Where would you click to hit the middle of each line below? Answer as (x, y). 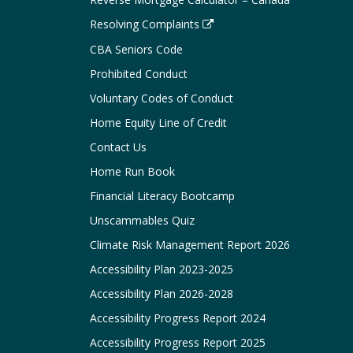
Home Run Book (132, 171)
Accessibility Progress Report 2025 (178, 342)
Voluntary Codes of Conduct (162, 98)
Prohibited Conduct (139, 74)
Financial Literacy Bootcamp (162, 196)
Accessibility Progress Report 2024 (178, 318)
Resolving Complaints (145, 24)
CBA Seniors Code (136, 49)
